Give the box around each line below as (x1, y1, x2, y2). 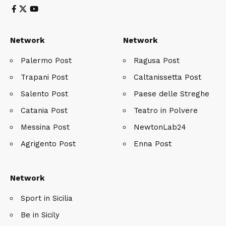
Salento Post (21, 89, 68, 98)
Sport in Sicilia (21, 193, 73, 203)
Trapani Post (21, 72, 68, 82)
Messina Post (21, 122, 70, 132)
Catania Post (21, 105, 68, 115)
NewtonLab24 (134, 122, 186, 132)
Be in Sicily (21, 210, 60, 219)
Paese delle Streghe (134, 89, 209, 98)
